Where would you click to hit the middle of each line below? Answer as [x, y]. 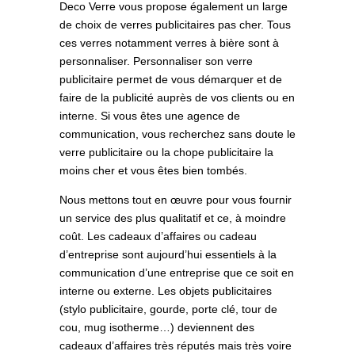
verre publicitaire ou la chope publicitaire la [166, 153]
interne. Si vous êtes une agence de [149, 116]
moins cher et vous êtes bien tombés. [153, 171]
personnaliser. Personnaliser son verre [156, 61]
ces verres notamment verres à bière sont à [169, 43]
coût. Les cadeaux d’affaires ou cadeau [158, 237]
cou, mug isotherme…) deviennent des [157, 328]
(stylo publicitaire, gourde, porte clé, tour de [168, 309]
